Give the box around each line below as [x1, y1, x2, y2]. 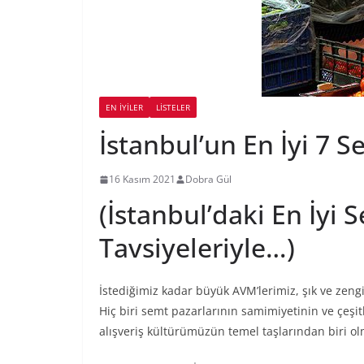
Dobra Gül [185, 172, 232, 186]
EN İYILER [106, 102, 143, 113]
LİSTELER [156, 102, 190, 113]
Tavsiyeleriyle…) [99, 230, 295, 265]
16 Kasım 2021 [109, 172, 175, 186]
